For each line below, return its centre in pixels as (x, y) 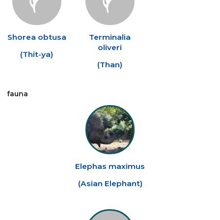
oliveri (110, 47)
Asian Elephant (110, 183)
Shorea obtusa (37, 37)
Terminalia (110, 37)
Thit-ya (37, 54)
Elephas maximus (110, 166)
